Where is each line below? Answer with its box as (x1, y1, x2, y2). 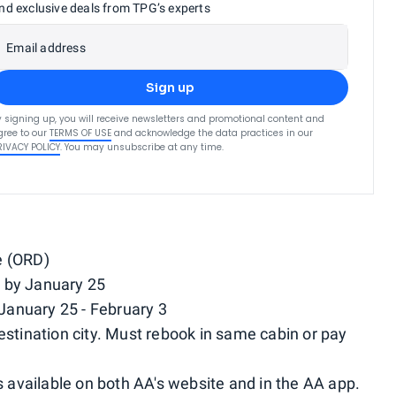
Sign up (145, 79, 194, 95)
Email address (6, 40, 86, 55)
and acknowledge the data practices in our (114, 126, 314, 140)
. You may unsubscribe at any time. (60, 140, 225, 154)
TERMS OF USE (49, 126, 112, 140)
